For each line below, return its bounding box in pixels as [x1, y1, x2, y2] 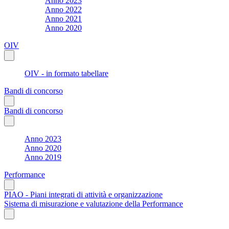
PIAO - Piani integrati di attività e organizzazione [4, 190, 163, 199]
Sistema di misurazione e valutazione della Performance [4, 199, 183, 208]
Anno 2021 [45, 14, 82, 23]
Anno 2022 [45, 5, 82, 14]
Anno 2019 [25, 152, 61, 162]
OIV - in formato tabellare [25, 68, 108, 78]
